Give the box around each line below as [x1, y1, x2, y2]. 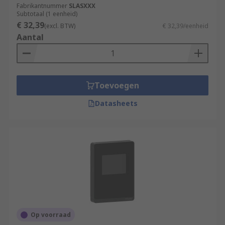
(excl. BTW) [44, 22, 75, 30]
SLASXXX [69, 2, 95, 10]
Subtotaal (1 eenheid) [17, 10, 77, 18]
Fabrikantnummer [17, 2, 67, 10]
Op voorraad [31, 210, 71, 219]
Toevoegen [94, 80, 139, 91]
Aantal [17, 32, 44, 43]
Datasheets [94, 98, 138, 108]
